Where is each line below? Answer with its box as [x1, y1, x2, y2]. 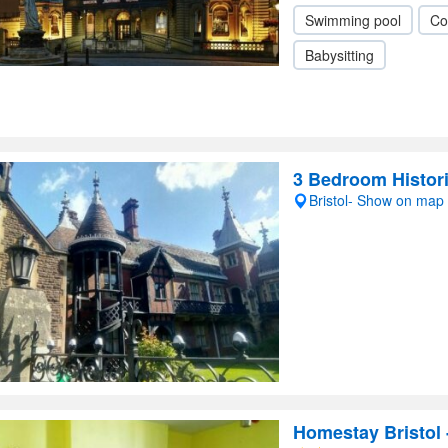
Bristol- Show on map [309, 190, 444, 210]
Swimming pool [305, 10, 401, 30]
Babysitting [305, 45, 374, 65]
